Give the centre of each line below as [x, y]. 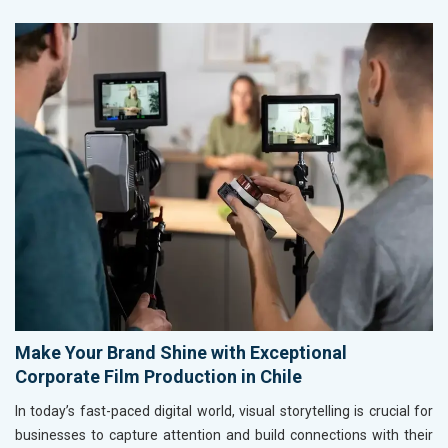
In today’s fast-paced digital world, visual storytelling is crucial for [224, 410]
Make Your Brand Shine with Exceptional [181, 352]
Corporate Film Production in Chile [158, 376]
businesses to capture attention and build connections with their [224, 434]
